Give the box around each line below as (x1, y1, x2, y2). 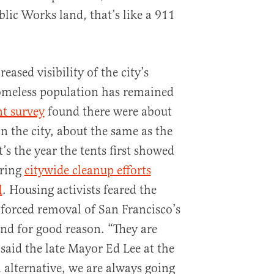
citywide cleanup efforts (24, 163, 151, 178)
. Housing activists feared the (2, 182, 157, 198)
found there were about (44, 104, 172, 119)
